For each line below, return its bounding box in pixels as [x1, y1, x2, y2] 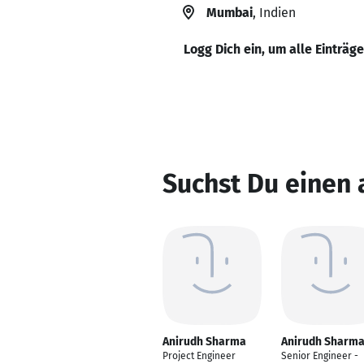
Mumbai [206, 5, 253, 20]
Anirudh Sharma [162, 335, 246, 349]
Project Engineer [162, 350, 236, 362]
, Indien [253, 5, 296, 20]
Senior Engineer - [281, 350, 358, 362]
